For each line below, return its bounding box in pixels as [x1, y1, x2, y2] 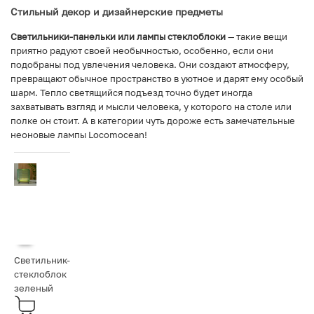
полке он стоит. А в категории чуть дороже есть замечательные [11, 115, 295, 126]
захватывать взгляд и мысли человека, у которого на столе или [11, 101, 292, 112]
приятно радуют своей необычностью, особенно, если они [11, 45, 273, 56]
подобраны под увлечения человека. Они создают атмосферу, [11, 59, 289, 70]
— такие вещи [228, 31, 287, 42]
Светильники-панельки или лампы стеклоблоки [11, 31, 228, 42]
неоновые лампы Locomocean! [11, 129, 147, 140]
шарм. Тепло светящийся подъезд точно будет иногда [11, 87, 252, 98]
